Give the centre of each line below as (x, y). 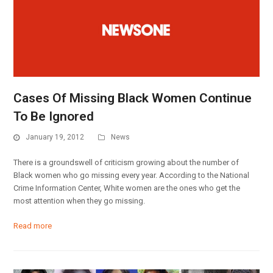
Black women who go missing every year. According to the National (132, 175)
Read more (33, 225)
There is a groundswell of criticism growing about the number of (126, 162)
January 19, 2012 (55, 137)
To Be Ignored (54, 117)
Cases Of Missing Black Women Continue (133, 98)
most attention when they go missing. (80, 200)
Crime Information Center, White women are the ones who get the (127, 188)
